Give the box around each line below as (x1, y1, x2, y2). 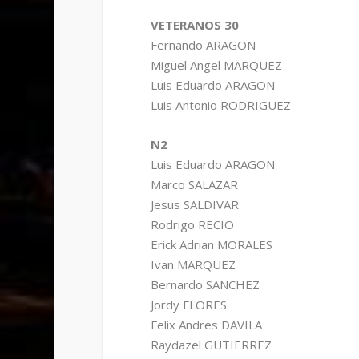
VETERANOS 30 (150, 17, 239, 34)
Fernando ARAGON (150, 37, 256, 54)
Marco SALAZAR (150, 176, 238, 193)
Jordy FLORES (150, 296, 227, 313)
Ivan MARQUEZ (150, 256, 236, 273)
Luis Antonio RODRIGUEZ (150, 97, 291, 114)
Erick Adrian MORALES (150, 236, 272, 253)
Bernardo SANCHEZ (150, 276, 260, 293)
